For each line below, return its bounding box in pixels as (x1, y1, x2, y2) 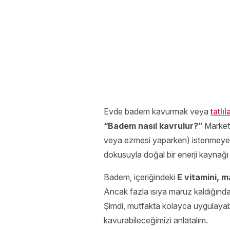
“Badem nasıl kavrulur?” (104, 120, 202, 131)
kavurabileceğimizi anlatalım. (104, 215, 208, 225)
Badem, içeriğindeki (104, 171, 177, 182)
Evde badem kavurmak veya (104, 106, 210, 117)
